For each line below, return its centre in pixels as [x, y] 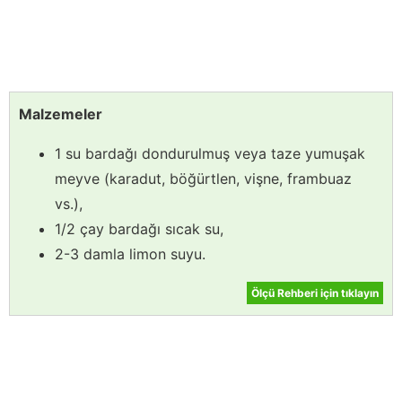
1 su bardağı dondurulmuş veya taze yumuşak [210, 153]
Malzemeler [61, 114]
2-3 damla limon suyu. [130, 253]
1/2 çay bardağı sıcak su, [139, 228]
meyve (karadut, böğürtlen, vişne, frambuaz [203, 178]
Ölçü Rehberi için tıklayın [315, 293]
